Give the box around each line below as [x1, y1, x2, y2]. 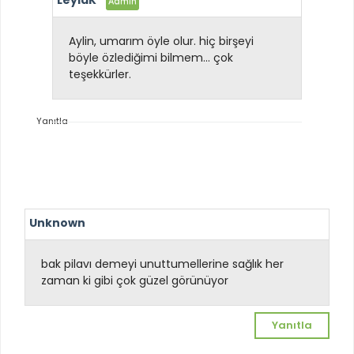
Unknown [29, 214, 85, 231]
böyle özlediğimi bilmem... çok [69, 50, 233, 66]
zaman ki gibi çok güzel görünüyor [41, 272, 228, 288]
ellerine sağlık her [190, 255, 284, 272]
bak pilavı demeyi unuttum [41, 255, 190, 272]
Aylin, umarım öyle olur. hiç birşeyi [69, 33, 254, 50]
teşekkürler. [69, 66, 131, 83]
